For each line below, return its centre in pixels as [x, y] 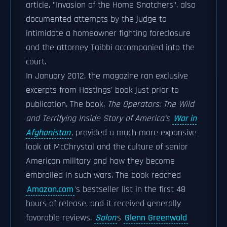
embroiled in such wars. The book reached [103, 175]
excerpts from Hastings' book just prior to [102, 90]
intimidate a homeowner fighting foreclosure [108, 33]
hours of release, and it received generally [103, 204]
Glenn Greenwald [156, 218]
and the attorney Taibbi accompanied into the [110, 48]
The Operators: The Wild [151, 104]
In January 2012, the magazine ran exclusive [107, 76]
